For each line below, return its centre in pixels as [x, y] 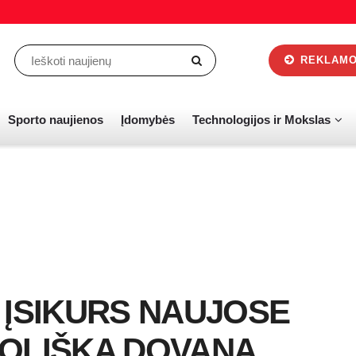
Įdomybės [148, 120]
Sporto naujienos [56, 120]
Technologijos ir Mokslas [261, 120]
